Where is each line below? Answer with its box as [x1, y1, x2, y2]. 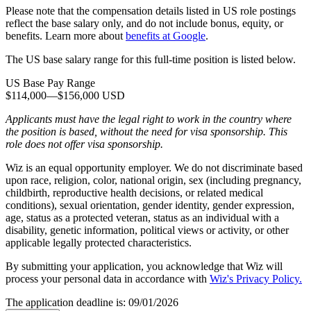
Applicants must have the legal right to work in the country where [6, 112, 292, 125]
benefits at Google [126, 29, 205, 42]
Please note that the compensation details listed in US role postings [6, 4, 296, 17]
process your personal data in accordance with [6, 272, 210, 285]
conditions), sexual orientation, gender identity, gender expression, [6, 199, 294, 211]
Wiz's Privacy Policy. [210, 272, 302, 285]
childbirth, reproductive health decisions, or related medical [6, 186, 263, 199]
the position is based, [6, 125, 100, 137]
